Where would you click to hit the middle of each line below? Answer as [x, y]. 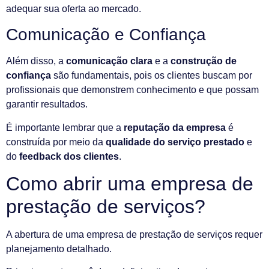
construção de [204, 61]
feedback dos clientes [69, 156]
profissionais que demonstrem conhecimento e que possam [132, 90]
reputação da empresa [175, 127]
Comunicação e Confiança [106, 35]
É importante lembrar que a [65, 127]
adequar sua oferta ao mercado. [74, 8]
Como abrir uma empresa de [130, 184]
